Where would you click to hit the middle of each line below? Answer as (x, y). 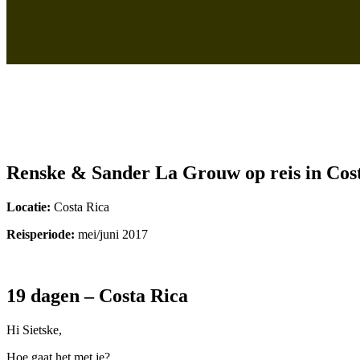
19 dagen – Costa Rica (97, 295)
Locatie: (29, 207)
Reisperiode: (41, 234)
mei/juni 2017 (111, 234)
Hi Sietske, (34, 329)
